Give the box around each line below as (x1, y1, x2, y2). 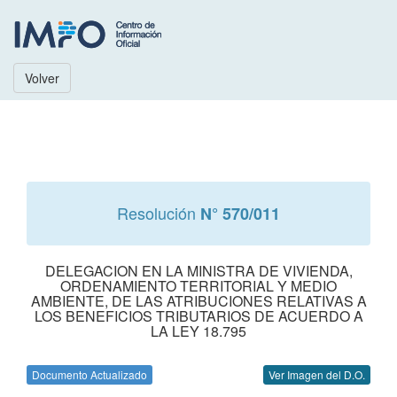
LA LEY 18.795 (151, 321, 246, 341)
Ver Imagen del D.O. (269, 367, 365, 382)
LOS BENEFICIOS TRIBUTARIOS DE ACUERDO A (34, 306, 363, 326)
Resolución (117, 201, 200, 224)
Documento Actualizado (32, 367, 147, 382)
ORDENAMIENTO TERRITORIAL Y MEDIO (60, 276, 337, 296)
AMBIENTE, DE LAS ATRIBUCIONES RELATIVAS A (30, 291, 367, 311)
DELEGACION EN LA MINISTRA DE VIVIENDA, (44, 261, 353, 281)
